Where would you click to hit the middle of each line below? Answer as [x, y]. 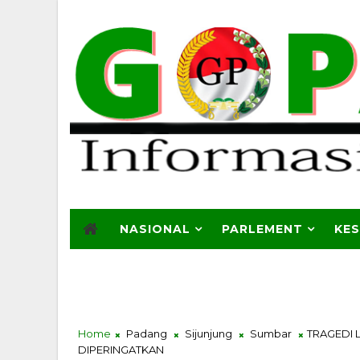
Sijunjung [209, 334]
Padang [147, 334]
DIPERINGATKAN [121, 350]
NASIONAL [155, 229]
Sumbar [271, 334]
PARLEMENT [262, 229]
